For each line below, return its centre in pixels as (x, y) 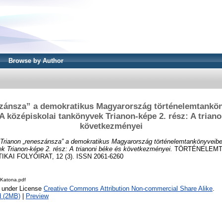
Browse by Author (36, 61)
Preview (37, 196)
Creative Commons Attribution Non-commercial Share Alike (128, 189)
